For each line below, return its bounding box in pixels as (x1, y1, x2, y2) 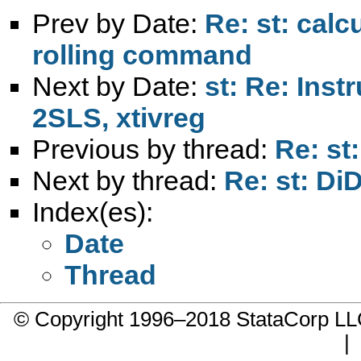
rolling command (32, 39, 252, 70)
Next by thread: (32, 164, 224, 196)
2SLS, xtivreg (32, 102, 205, 133)
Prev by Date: (32, 7, 205, 39)
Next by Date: (32, 70, 205, 102)
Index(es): (32, 196, 153, 227)
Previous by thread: (32, 133, 275, 164)
